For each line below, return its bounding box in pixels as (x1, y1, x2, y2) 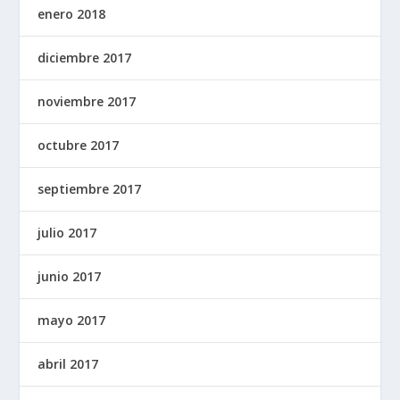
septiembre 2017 (37, 179, 142, 197)
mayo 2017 (37, 311, 106, 329)
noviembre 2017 (37, 92, 137, 110)
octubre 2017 (37, 136, 120, 154)
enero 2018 (37, 4, 106, 22)
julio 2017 (37, 223, 97, 241)
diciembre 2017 (37, 48, 132, 66)
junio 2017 (37, 267, 102, 285)
